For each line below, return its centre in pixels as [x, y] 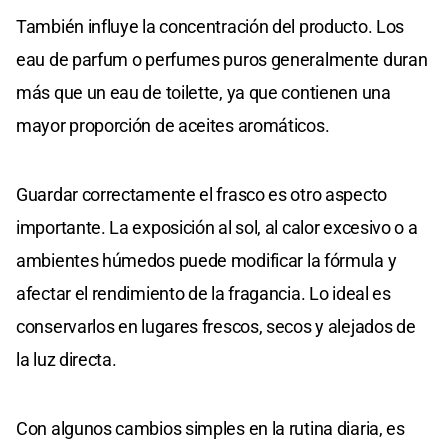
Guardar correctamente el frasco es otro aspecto [201, 194]
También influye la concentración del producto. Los [210, 26]
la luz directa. [66, 359]
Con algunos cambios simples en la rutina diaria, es [210, 428]
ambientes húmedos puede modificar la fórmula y [206, 260]
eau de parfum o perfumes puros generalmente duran [222, 59]
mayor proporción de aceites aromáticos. [173, 125]
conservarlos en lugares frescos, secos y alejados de [216, 326]
